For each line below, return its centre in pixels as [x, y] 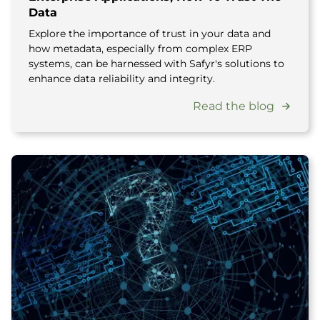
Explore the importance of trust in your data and [150, 34]
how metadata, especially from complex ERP [140, 49]
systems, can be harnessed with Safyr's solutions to [156, 64]
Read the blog [234, 106]
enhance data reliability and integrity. [122, 79]
